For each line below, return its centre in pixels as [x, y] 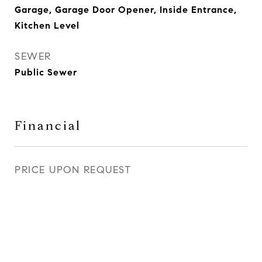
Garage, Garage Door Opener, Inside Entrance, [126, 10]
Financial [48, 126]
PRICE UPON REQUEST [73, 170]
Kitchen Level [47, 25]
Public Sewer [46, 72]
